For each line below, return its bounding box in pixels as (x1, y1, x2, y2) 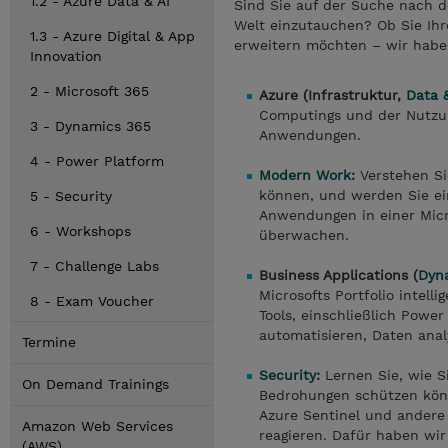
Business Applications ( (259, 267, 418, 283)
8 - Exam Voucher (30, 293, 154, 309)
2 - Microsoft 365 (30, 83, 149, 99)
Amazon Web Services (22, 418, 173, 434)
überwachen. (259, 227, 349, 243)
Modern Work (259, 167, 351, 183)
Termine (22, 334, 76, 350)
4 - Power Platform (30, 153, 164, 169)
